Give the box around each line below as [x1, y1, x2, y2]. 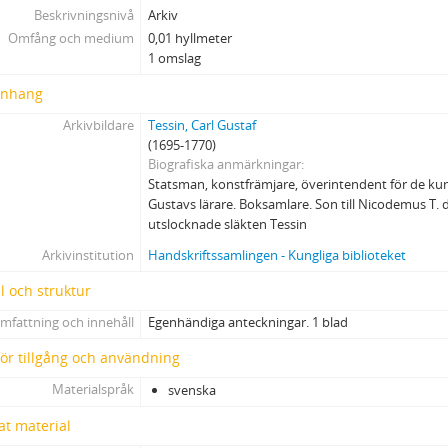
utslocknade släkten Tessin [148, 215, 308, 233]
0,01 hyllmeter [148, 29, 233, 47]
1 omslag [148, 49, 202, 67]
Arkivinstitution [41, 246, 134, 264]
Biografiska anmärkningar [148, 155, 302, 173]
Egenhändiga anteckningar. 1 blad [148, 313, 349, 331]
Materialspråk [51, 380, 134, 398]
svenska [168, 381, 217, 399]
